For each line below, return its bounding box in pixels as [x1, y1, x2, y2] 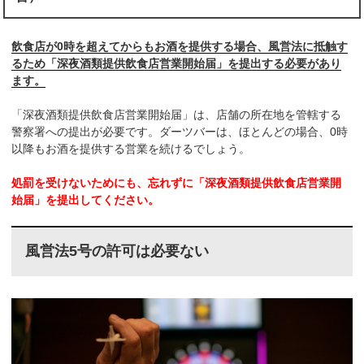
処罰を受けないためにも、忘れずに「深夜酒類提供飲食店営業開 [11, 176, 342, 190]
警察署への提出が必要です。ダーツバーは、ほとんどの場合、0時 [11, 125, 349, 139]
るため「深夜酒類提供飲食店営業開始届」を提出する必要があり [11, 57, 342, 71]
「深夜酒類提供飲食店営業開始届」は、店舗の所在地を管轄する [11, 108, 342, 122]
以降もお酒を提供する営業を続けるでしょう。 [11, 142, 251, 156]
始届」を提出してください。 [11, 193, 160, 207]
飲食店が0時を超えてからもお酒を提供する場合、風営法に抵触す [11, 40, 349, 54]
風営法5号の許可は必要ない [24, 243, 209, 260]
